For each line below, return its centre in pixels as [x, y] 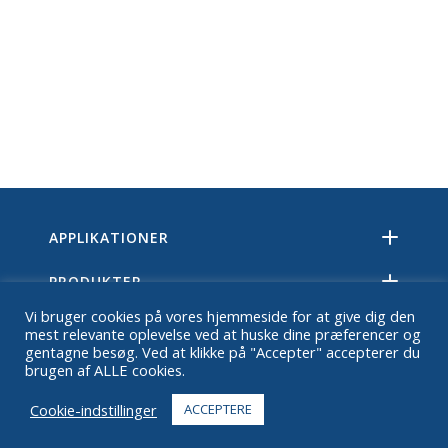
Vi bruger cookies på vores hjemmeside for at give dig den [220, 316]
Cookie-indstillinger [93, 409]
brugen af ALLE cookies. [105, 370]
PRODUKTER [95, 281]
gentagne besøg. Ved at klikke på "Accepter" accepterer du [222, 352]
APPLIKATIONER [109, 237]
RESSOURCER [98, 369]
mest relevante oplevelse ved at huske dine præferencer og [223, 334]
